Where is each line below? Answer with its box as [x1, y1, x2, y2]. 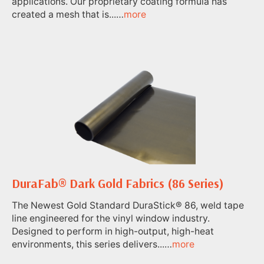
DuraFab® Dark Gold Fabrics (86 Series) [12, 175, 224, 191]
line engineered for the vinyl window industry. [12, 213, 210, 225]
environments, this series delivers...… [12, 239, 172, 250]
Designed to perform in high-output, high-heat [12, 226, 214, 237]
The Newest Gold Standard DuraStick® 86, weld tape [12, 200, 244, 212]
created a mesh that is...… [12, 9, 124, 21]
